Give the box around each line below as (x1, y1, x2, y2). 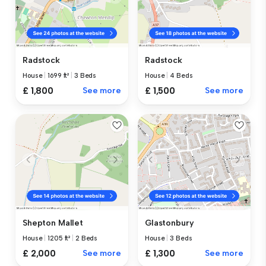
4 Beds (170, 72, 193, 80)
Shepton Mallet (23, 218, 84, 229)
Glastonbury (145, 218, 194, 229)
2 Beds (75, 235, 98, 243)
